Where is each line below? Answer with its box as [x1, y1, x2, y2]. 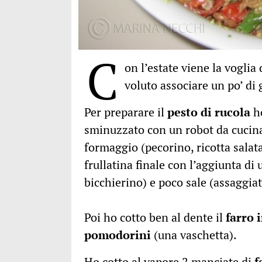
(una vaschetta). [151, 227, 237, 243]
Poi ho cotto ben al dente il [84, 209, 226, 226]
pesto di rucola [167, 104, 250, 120]
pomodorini [84, 227, 151, 243]
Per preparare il [84, 104, 167, 120]
